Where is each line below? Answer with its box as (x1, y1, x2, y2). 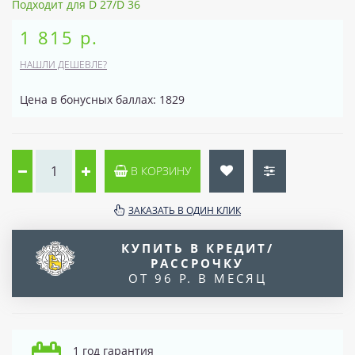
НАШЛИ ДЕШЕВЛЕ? (20, 57, 107, 71)
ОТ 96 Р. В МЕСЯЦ (128, 269, 267, 286)
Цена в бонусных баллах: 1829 (20, 91, 185, 107)
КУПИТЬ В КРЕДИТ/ (120, 239, 274, 256)
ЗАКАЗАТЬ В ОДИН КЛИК (128, 203, 241, 217)
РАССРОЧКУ (151, 254, 244, 271)
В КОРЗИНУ (128, 162, 191, 178)
